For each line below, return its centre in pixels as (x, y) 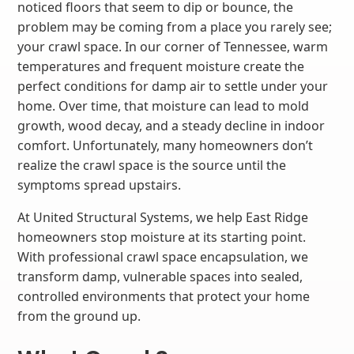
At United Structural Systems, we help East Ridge (163, 217)
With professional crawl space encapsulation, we (163, 257)
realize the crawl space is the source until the (152, 165)
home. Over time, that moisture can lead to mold (164, 106)
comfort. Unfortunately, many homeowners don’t (166, 145)
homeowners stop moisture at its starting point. (162, 237)
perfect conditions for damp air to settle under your (173, 86)
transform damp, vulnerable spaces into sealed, (160, 277)
